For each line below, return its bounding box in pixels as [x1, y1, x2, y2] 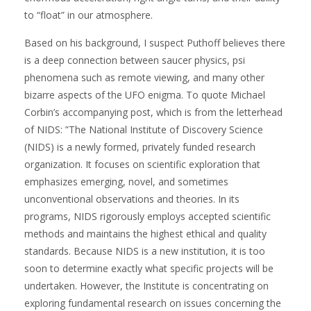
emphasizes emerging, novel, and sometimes [24, 174, 228, 188]
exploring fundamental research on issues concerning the [24, 296, 281, 310]
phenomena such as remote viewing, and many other [24, 70, 264, 84]
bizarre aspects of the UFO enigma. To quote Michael [24, 87, 265, 101]
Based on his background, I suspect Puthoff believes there [24, 35, 285, 49]
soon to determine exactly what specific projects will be [24, 261, 274, 275]
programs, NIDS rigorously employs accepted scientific [24, 209, 271, 223]
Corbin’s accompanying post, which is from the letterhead [24, 105, 283, 119]
